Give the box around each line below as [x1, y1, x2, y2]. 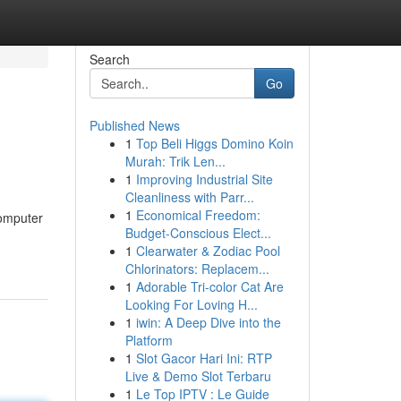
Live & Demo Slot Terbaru [124, 367, 271, 385]
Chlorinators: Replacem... [124, 260, 269, 277]
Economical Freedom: [135, 206, 260, 224]
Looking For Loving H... [124, 295, 258, 313]
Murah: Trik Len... [124, 152, 226, 170]
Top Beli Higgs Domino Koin [135, 134, 294, 152]
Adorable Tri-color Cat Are [135, 277, 284, 295]
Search [89, 50, 130, 68]
